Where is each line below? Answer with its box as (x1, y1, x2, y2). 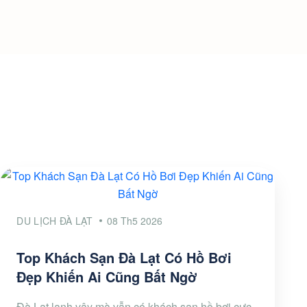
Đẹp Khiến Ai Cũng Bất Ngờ (16, 267, 198, 286)
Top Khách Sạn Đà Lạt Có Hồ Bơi (16, 247, 232, 267)
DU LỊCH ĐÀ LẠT (16, 214, 93, 228)
